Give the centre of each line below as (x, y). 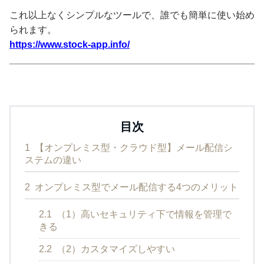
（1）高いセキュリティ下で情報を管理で (143, 214)
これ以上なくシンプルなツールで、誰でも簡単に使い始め (132, 15)
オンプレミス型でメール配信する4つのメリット (135, 187)
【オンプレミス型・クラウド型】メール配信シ (133, 147)
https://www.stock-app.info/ (70, 44)
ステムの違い (53, 160)
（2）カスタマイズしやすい (115, 249)
